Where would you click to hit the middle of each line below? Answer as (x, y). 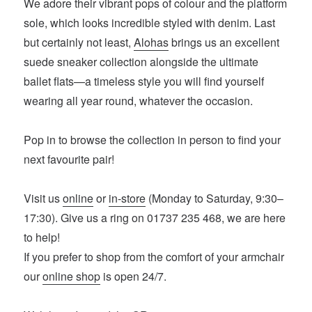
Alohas (151, 42)
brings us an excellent (224, 42)
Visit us (44, 198)
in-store (127, 198)
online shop (72, 276)
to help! (42, 237)
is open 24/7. (135, 276)
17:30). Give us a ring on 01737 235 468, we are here (155, 218)
